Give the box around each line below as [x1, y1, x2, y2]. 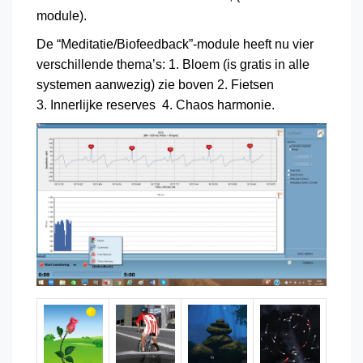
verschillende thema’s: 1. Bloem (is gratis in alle [36, 57, 310, 71]
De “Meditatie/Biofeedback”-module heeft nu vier [36, 36, 314, 51]
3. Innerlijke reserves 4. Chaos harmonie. [36, 97, 275, 112]
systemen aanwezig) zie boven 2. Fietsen [36, 77, 277, 92]
